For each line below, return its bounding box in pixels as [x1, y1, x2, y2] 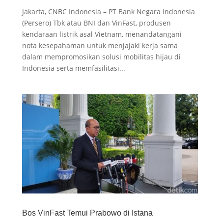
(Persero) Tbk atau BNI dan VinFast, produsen [22, 18, 171, 28]
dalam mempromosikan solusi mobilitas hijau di [22, 52, 181, 62]
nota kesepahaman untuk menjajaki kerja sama [22, 41, 178, 51]
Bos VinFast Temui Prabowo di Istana [22, 208, 153, 217]
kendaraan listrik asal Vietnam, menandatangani [22, 29, 182, 39]
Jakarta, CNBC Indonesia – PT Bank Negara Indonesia [22, 7, 195, 17]
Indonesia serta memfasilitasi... [22, 63, 125, 73]
